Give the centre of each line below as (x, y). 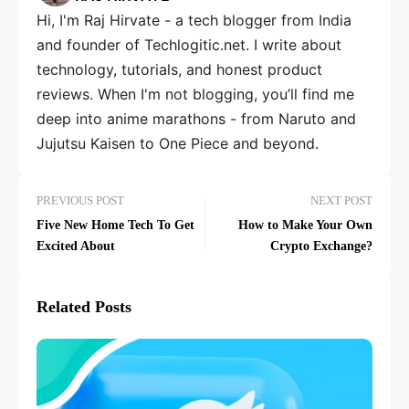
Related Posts (84, 307)
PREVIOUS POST (80, 201)
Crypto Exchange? (321, 246)
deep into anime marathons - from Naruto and (196, 119)
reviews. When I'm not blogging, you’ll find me (195, 94)
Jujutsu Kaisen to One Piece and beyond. (178, 143)
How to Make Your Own (305, 225)
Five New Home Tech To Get (115, 225)
